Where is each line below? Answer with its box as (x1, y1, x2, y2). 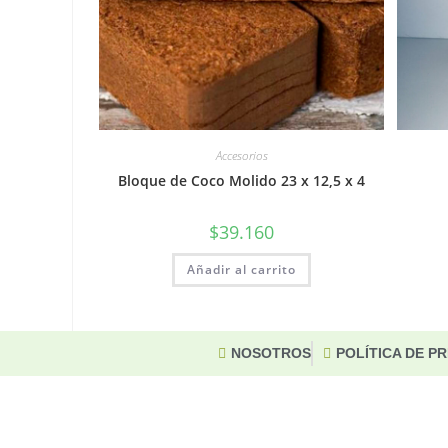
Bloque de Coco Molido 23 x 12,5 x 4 (118, 170, 366, 190)
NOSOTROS (231, 345, 312, 362)
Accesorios (215, 146, 268, 164)
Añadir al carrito (187, 260, 297, 278)
